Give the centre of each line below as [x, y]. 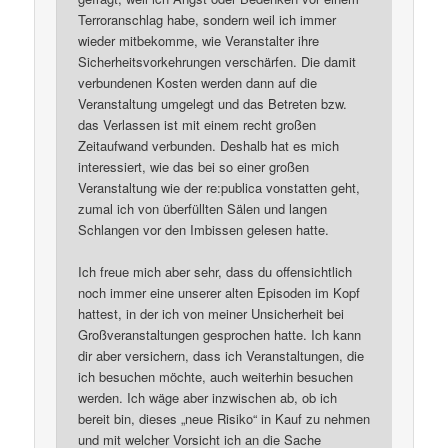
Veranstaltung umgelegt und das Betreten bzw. [213, 103]
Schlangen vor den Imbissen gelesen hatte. [204, 229]
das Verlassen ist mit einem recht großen [197, 124]
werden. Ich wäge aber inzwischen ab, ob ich [208, 398]
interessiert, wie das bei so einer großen [194, 166]
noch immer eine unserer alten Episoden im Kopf [219, 293]
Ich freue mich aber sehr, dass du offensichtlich [215, 272]
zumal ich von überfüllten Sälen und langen [203, 208]
